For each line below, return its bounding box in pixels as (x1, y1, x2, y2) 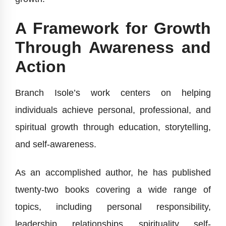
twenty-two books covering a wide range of (15, 185, 211, 195)
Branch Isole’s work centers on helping (15, 88, 211, 98)
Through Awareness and (15, 38, 211, 57)
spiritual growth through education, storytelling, (15, 122, 211, 133)
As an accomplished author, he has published (15, 167, 211, 178)
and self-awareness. (15, 139, 96, 150)
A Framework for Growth (15, 19, 211, 38)
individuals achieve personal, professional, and (15, 105, 211, 116)
